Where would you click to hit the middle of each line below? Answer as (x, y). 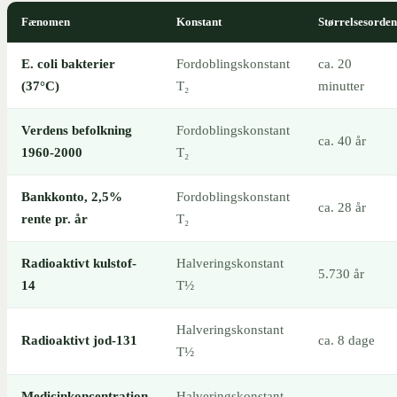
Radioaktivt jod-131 (79, 340)
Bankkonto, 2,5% (72, 196)
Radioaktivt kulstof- (79, 263)
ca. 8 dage (346, 340)
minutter (341, 86)
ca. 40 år (342, 140)
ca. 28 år (342, 207)
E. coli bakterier (68, 63)
